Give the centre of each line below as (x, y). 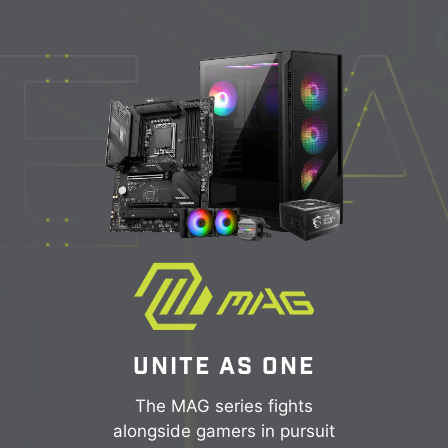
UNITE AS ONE (223, 366)
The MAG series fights (223, 405)
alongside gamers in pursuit (223, 430)
